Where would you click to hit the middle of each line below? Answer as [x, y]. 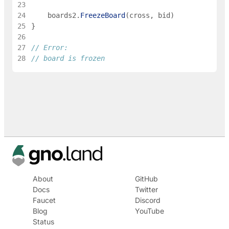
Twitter [146, 189]
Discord [148, 200]
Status [43, 221]
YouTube [150, 211]
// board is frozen [68, 59]
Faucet [44, 200]
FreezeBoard [102, 16]
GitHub [146, 178]
